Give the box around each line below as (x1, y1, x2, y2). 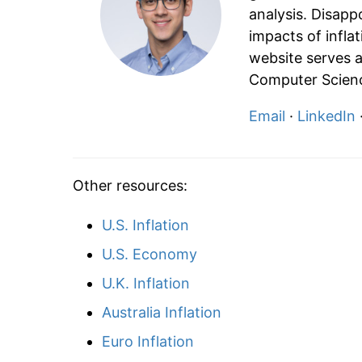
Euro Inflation (102, 333, 194, 351)
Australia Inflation (102, 304, 221, 322)
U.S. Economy (102, 246, 197, 263)
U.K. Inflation (102, 275, 190, 293)
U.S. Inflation (102, 217, 189, 234)
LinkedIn (297, 107, 356, 125)
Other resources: (73, 177, 187, 195)
